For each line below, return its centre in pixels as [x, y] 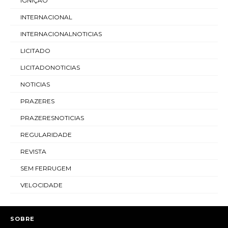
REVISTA [33, 151]
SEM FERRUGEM [46, 168]
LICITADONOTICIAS [50, 67]
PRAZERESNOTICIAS [52, 118]
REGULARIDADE [46, 135]
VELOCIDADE [41, 185]
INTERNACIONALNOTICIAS [61, 34]
